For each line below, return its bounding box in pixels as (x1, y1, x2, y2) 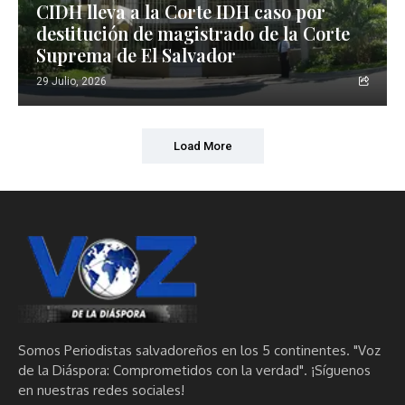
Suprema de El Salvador (36, 42, 236, 67)
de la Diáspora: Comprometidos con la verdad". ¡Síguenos (18, 362, 371, 379)
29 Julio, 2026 (36, 75, 107, 88)
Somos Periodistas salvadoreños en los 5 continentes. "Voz (18, 342, 381, 359)
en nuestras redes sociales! (18, 381, 184, 399)
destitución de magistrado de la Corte (36, 21, 350, 45)
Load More (173, 139, 232, 153)
